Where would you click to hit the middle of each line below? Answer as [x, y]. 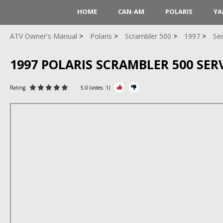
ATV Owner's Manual [44, 36]
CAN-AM [131, 11]
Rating [18, 87]
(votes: [97, 87]
